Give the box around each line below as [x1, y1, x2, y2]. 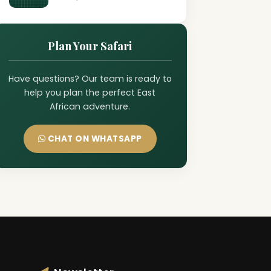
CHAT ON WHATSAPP [45, 133, 142, 145]
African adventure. [50, 100, 131, 113]
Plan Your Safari [48, 38, 132, 53]
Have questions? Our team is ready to [8, 73, 172, 85]
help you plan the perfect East [24, 87, 156, 99]
